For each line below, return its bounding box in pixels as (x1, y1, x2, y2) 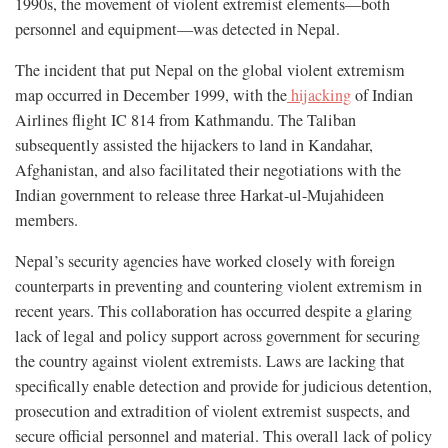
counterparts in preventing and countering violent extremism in (15, 274, 422, 297)
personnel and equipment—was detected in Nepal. (15, 17, 340, 40)
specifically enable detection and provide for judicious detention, (15, 374, 432, 397)
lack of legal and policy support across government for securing (15, 324, 420, 347)
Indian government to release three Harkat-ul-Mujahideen (15, 183, 384, 206)
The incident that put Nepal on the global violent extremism (15, 58, 405, 81)
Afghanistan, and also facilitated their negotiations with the (15, 158, 401, 181)
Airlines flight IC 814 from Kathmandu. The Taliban (15, 108, 356, 131)
